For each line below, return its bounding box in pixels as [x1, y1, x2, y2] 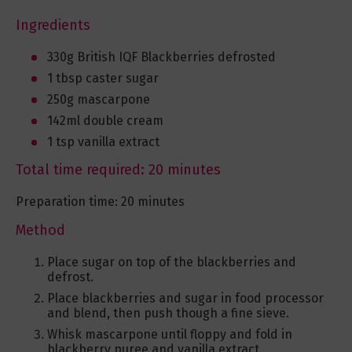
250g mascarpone [47, 92, 150, 108]
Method [16, 222, 65, 240]
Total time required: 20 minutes [16, 161, 221, 179]
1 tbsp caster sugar [47, 71, 159, 86]
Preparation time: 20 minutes [16, 194, 185, 210]
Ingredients [16, 16, 90, 35]
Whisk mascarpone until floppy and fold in [47, 327, 292, 343]
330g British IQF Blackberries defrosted [47, 49, 276, 65]
